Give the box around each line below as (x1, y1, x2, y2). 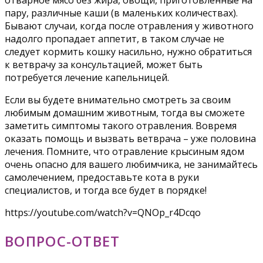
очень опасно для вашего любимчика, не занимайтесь (5, 157, 258, 171)
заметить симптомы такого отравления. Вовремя (5, 119, 237, 132)
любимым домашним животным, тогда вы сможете (5, 106, 245, 119)
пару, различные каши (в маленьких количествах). (5, 6, 238, 19)
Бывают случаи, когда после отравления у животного (5, 19, 254, 32)
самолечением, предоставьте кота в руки (5, 170, 199, 184)
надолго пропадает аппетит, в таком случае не (5, 32, 224, 45)
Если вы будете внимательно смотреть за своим (5, 93, 231, 106)
